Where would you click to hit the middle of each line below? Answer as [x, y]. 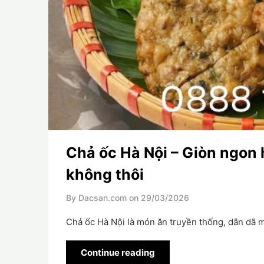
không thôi [105, 175]
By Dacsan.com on [102, 198]
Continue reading [118, 253]
